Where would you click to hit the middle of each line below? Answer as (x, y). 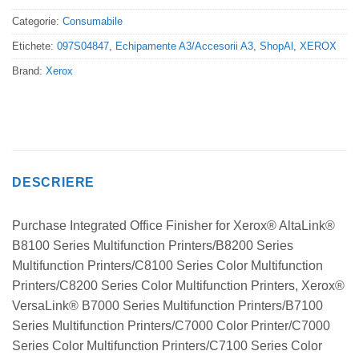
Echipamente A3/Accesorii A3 (184, 46)
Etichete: (34, 46)
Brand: (29, 71)
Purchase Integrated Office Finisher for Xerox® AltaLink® (173, 226)
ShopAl (276, 46)
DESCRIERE (54, 183)
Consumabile (93, 22)
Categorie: (37, 22)
